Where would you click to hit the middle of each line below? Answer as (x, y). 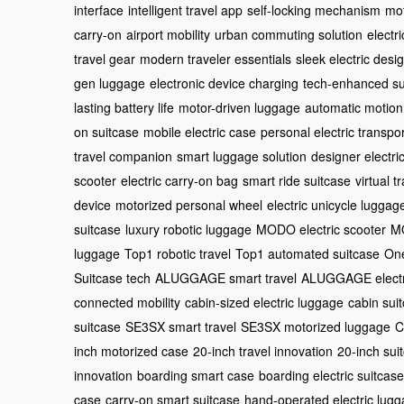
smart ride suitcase (297, 180)
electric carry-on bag (179, 180)
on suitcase (106, 131)
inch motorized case (131, 350)
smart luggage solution (242, 156)
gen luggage (110, 83)
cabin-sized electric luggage (264, 302)
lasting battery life (124, 107)
